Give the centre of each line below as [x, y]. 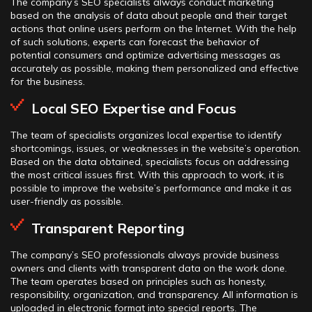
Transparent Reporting [108, 228]
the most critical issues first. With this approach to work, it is [147, 174]
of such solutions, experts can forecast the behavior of [135, 41]
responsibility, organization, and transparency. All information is [154, 294]
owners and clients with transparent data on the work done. [149, 268]
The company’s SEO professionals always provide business [145, 255]
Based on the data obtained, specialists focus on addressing [150, 161]
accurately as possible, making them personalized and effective [155, 68]
